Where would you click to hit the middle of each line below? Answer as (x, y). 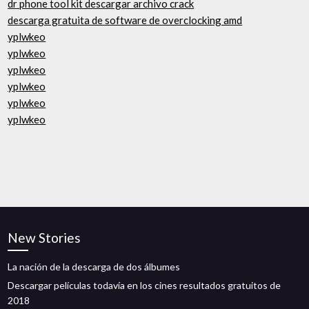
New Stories (44, 238)
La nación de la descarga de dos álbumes (94, 267)
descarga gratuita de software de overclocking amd (125, 20)
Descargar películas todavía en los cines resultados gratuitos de (144, 285)
